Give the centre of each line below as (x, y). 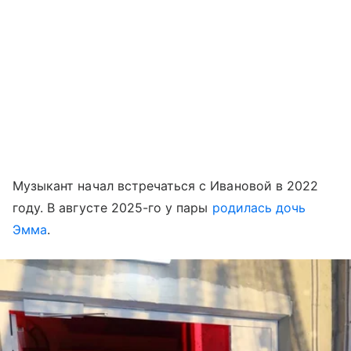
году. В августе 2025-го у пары (112, 208)
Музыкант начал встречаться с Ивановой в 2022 (166, 186)
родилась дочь (259, 208)
